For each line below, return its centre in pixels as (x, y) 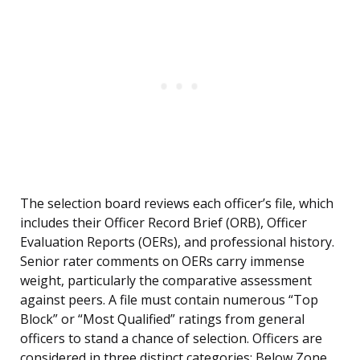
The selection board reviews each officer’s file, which (177, 204)
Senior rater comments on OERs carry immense (162, 262)
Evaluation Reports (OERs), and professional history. (177, 242)
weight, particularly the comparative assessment (166, 281)
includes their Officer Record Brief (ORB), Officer (164, 223)
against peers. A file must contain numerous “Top (169, 300)
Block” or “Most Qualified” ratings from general (162, 319)
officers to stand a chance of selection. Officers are (171, 339)
